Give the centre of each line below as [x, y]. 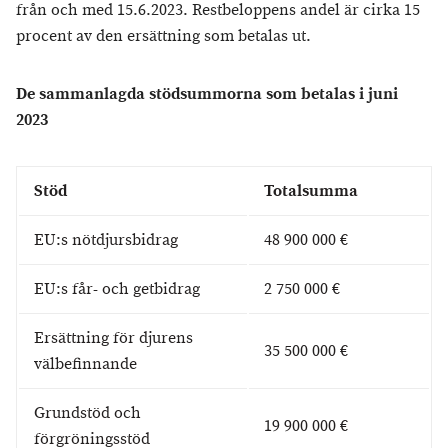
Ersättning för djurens [113, 338]
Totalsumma [311, 191]
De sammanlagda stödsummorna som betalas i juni [207, 94]
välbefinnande [85, 364]
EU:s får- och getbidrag [117, 289]
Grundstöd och [87, 413]
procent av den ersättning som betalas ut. [163, 36]
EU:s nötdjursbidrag [106, 240]
